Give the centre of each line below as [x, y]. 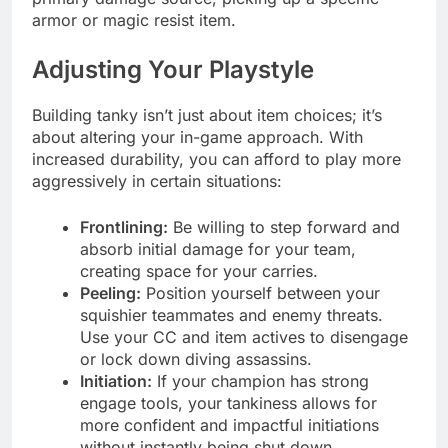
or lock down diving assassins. [196, 358]
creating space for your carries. [199, 270]
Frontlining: [124, 226]
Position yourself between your [260, 292]
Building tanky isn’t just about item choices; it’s [207, 114]
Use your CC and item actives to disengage [244, 336]
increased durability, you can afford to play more [216, 158]
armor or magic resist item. [134, 19]
